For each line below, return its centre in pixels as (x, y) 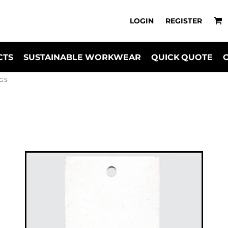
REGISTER (184, 21)
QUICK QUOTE (182, 57)
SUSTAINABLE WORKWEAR (82, 57)
